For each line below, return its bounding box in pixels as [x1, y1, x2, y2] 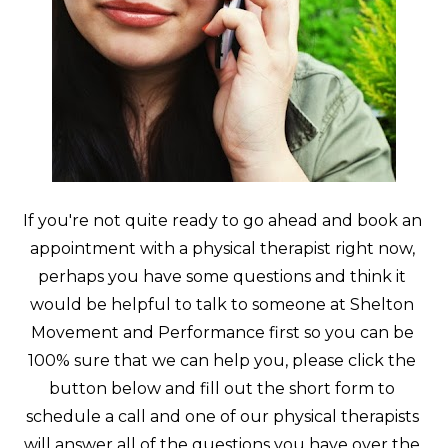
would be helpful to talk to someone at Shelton [30, 294, 414, 314]
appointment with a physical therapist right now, [29, 238, 415, 258]
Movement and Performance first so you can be [30, 322, 414, 342]
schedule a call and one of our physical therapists [25, 406, 419, 426]
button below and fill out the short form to [49, 378, 395, 398]
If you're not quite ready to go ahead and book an [22, 210, 422, 230]
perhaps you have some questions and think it [38, 266, 406, 286]
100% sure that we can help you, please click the [28, 350, 416, 370]
